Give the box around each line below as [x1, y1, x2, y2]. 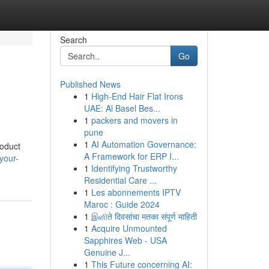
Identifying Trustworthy [91, 162, 177, 174]
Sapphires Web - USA [83, 234, 167, 246]
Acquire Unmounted [91, 222, 167, 234]
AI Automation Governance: [91, 138, 196, 150]
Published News [59, 78, 121, 90]
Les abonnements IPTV [91, 186, 181, 198]
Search [59, 34, 87, 46]
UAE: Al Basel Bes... [83, 102, 160, 114]
